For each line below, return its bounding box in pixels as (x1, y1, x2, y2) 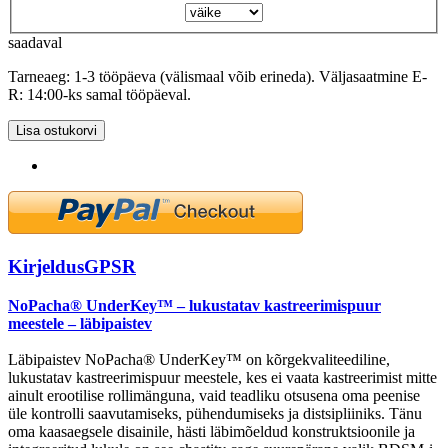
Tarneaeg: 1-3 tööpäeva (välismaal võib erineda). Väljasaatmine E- (8, 67, 427, 85)
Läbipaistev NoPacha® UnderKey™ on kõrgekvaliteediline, (8, 350, 390, 368)
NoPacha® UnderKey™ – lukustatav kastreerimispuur (8, 296, 381, 314)
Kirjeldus (8, 256, 84, 278)
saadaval (8, 33, 62, 51)
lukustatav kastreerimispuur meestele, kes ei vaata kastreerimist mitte (8, 368, 437, 386)
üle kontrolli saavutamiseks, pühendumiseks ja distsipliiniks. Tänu (8, 404, 422, 422)
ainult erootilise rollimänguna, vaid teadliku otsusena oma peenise (8, 386, 420, 404)
